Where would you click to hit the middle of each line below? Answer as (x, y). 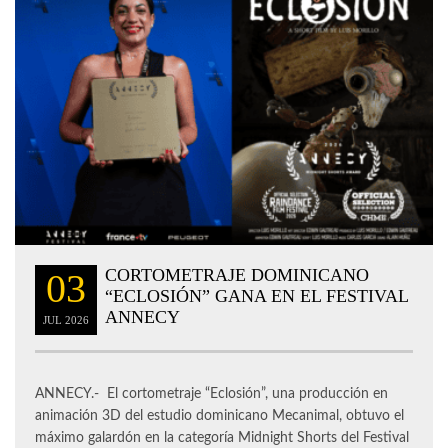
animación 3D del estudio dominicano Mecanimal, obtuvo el (219, 416)
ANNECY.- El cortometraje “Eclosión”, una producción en (211, 394)
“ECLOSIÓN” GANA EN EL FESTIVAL (256, 296)
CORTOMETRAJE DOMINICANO (237, 275)
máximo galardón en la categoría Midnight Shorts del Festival (222, 438)
